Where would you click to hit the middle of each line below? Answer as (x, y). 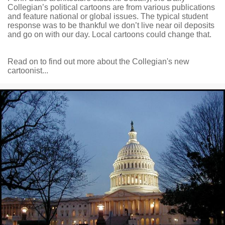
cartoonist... (28, 71)
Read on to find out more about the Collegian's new (98, 62)
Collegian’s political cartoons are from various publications (111, 8)
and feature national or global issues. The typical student (108, 17)
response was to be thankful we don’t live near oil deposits (111, 26)
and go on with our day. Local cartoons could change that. (109, 35)
